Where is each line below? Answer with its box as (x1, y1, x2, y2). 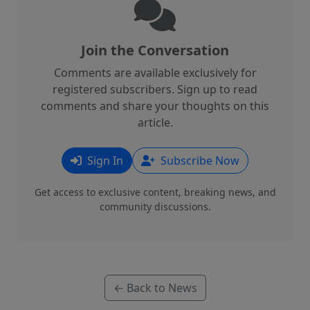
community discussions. (99, 200, 211, 214)
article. (137, 115, 173, 131)
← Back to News (113, 280, 197, 296)
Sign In (84, 153, 123, 169)
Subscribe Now (158, 153, 239, 169)
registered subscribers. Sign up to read (53, 82, 257, 98)
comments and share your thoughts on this (41, 98, 269, 114)
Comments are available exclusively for (53, 65, 257, 81)
